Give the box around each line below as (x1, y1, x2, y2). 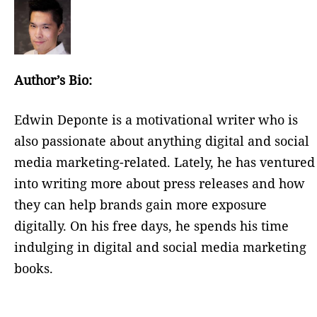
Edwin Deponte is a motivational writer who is (14, 111, 298, 129)
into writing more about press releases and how (14, 175, 305, 192)
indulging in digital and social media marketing (14, 238, 306, 256)
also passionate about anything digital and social (14, 132, 309, 150)
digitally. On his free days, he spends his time (14, 217, 289, 235)
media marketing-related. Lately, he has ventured (14, 154, 315, 171)
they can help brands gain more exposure (14, 196, 267, 214)
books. (14, 260, 57, 277)
